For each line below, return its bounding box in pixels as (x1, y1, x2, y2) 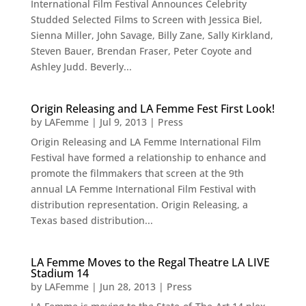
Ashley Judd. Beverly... (30, 60, 132, 74)
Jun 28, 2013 (99, 280, 156, 294)
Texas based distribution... (30, 214, 153, 227)
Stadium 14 (30, 266, 89, 281)
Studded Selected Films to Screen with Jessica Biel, (30, 13, 262, 27)
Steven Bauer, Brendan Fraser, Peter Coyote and (30, 44, 252, 58)
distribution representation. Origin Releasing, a (30, 198, 248, 212)
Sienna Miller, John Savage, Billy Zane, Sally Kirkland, (30, 29, 273, 42)
